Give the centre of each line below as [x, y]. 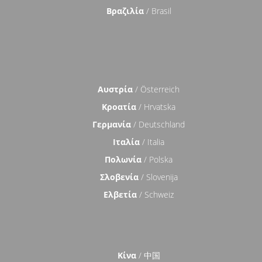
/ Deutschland [158, 125]
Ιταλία [127, 142]
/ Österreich [156, 89]
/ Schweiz [156, 195]
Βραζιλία [125, 11]
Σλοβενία [119, 177]
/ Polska [157, 160]
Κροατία [119, 107]
